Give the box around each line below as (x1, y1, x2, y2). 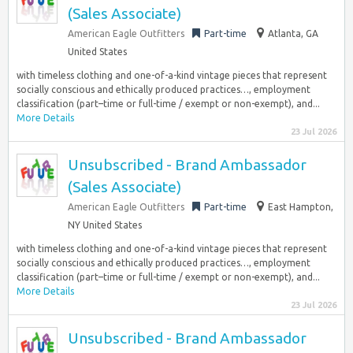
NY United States (68, 220, 142, 230)
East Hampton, (268, 202, 333, 212)
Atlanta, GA (268, 28, 318, 39)
